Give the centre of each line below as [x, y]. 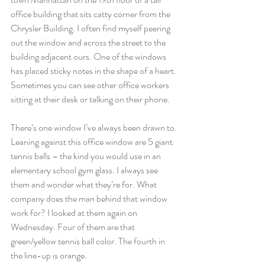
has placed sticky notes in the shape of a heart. [94, 71]
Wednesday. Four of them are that [74, 227]
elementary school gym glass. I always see [85, 170]
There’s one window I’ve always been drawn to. [95, 127]
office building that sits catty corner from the [91, 14]
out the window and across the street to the [89, 42]
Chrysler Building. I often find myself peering [91, 28]
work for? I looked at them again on [75, 213]
